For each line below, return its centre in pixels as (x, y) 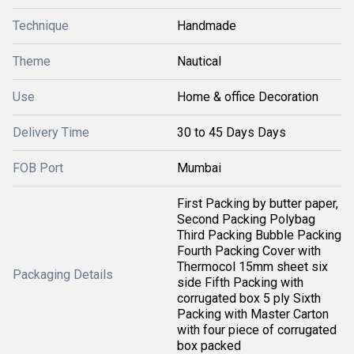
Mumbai (199, 168)
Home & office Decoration (248, 97)
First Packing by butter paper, (258, 203)
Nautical (199, 61)
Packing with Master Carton (253, 314)
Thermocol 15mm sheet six (252, 267)
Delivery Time (51, 132)
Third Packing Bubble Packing (259, 235)
